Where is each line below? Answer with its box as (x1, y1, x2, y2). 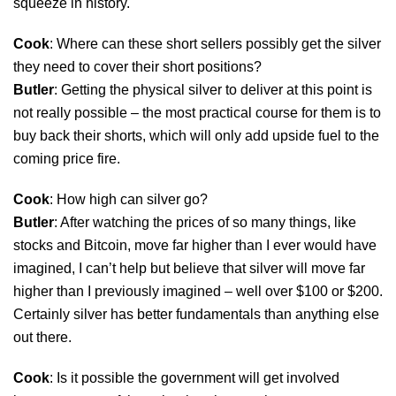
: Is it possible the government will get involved (49, 369, 339, 385)
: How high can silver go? (49, 191, 208, 207)
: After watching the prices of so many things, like (54, 214, 356, 230)
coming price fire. (13, 150, 120, 166)
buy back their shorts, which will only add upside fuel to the (13, 127, 379, 143)
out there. (13, 329, 72, 345)
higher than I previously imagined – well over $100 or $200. (13, 283, 383, 299)
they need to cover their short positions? (13, 58, 262, 74)
